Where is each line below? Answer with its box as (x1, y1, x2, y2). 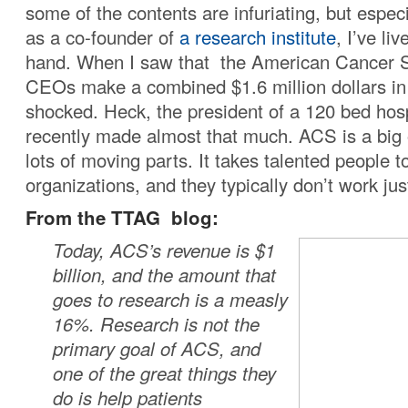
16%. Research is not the (53, 311, 260, 338)
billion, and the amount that (53, 261, 276, 289)
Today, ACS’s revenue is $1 (53, 237, 275, 264)
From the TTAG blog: (25, 204, 219, 231)
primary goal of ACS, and (53, 335, 260, 362)
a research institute (179, 24, 336, 51)
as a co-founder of (25, 24, 179, 51)
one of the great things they (53, 360, 276, 387)
